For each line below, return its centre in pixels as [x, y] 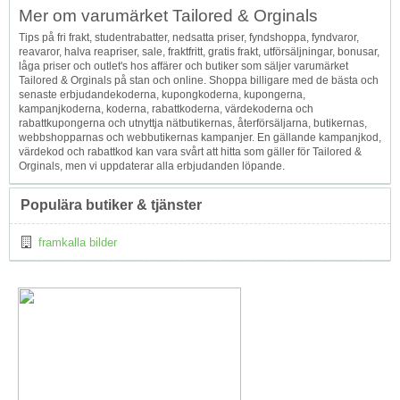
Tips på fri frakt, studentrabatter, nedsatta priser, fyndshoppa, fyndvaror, [189, 37]
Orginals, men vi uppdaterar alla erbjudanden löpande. [152, 166]
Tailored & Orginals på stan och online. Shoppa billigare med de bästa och [199, 80]
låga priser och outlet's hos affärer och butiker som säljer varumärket [183, 66]
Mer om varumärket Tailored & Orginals [168, 15]
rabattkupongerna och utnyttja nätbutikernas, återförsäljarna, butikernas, [193, 123]
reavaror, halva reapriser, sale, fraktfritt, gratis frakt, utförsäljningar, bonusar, [199, 51]
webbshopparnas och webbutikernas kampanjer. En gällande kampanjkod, [200, 137]
